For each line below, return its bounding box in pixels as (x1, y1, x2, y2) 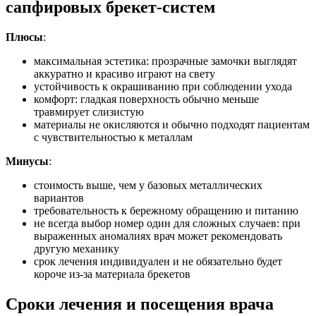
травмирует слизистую (34, 106, 144, 119)
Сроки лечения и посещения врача (6, 295, 274, 314)
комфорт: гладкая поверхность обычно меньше (34, 93, 259, 106)
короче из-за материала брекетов (34, 268, 190, 281)
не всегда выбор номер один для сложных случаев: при (34, 217, 300, 230)
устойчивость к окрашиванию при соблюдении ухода (34, 80, 292, 93)
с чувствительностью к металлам (34, 131, 193, 144)
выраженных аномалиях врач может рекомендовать (34, 230, 282, 243)
